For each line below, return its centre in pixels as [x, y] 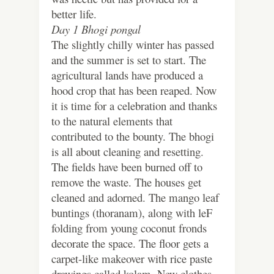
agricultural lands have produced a [127, 75]
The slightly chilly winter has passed [133, 44]
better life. [74, 13]
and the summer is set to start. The [129, 59]
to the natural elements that [112, 120]
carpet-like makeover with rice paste [132, 258]
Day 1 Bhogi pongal [96, 29]
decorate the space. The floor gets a [130, 243]
